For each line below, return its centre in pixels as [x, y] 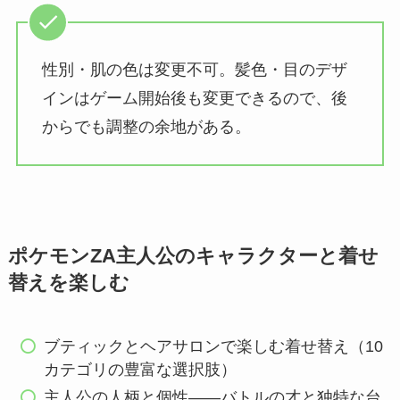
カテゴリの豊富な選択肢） [141, 370]
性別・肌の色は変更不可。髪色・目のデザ [194, 69]
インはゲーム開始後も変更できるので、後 [194, 98]
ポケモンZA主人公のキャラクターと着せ [193, 257]
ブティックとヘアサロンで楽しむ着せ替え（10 [214, 347]
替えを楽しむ [68, 283]
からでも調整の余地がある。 [146, 126]
